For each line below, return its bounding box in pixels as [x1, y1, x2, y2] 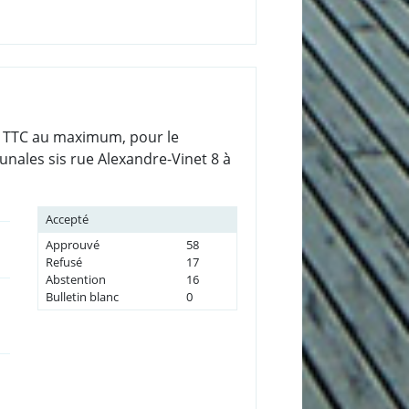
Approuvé [45, 236, 100, 253]
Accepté [45, 210, 89, 227]
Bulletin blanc [45, 288, 119, 305]
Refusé [45, 253, 82, 270]
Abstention [45, 270, 106, 288]
